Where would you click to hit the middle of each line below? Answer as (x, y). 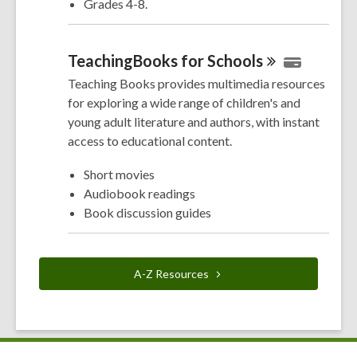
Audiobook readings (139, 194)
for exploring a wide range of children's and (184, 103)
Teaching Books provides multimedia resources (196, 84)
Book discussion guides (147, 213)
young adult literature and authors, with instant (194, 122)
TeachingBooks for (137, 61)
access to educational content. (150, 141)
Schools (235, 61)
